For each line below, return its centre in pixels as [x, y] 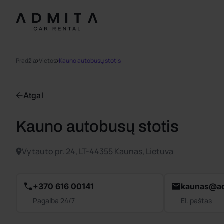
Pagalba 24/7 [54, 201]
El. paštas [196, 201]
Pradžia [26, 61]
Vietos [48, 61]
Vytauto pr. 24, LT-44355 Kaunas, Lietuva [98, 151]
